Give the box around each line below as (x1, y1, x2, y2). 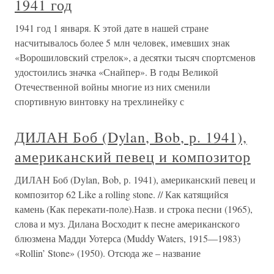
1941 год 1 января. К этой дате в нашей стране (15, 21, 209, 35)
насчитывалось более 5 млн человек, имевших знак (15, 36, 230, 50)
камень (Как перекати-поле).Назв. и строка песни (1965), (15, 202, 253, 216)
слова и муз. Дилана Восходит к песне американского (15, 217, 240, 231)
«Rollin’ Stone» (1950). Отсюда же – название (15, 246, 201, 260)
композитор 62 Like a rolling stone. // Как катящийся (15, 188, 228, 201)
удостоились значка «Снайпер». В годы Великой (15, 65, 218, 79)
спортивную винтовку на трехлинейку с (15, 95, 184, 108)
